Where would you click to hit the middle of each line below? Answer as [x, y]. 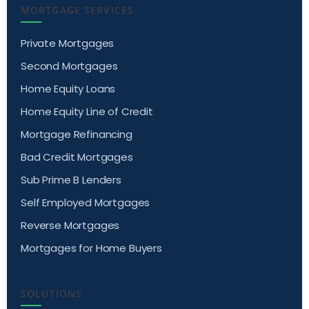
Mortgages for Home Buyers [91, 248]
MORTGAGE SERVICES [78, 10]
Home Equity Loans [68, 88]
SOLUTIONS [52, 293]
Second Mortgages [69, 66]
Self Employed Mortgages [86, 202]
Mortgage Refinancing [77, 134]
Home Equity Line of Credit [87, 111]
